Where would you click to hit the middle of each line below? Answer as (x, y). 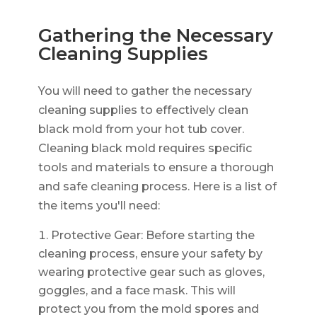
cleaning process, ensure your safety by (150, 253)
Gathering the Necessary (155, 35)
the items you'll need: (99, 205)
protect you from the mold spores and (148, 309)
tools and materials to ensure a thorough (156, 167)
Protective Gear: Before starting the (152, 235)
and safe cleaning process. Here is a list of (157, 186)
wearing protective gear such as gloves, (151, 272)
